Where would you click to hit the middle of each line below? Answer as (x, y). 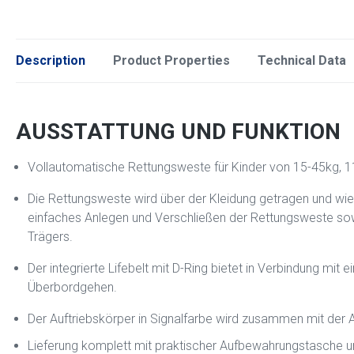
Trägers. (50, 237)
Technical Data (302, 61)
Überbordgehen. (72, 288)
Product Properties (171, 61)
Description (51, 61)
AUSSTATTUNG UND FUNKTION (178, 132)
